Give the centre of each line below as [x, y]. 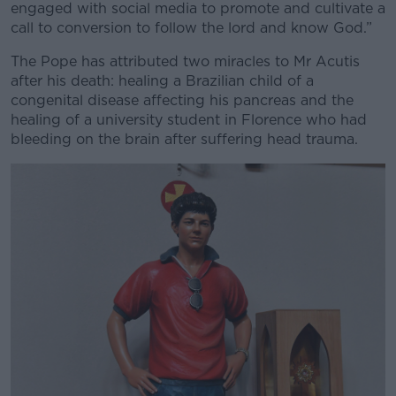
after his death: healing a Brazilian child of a [162, 81]
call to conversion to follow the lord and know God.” [191, 28]
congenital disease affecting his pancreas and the [182, 100]
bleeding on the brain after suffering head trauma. [184, 139]
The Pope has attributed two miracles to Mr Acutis [185, 61]
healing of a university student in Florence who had [189, 120]
